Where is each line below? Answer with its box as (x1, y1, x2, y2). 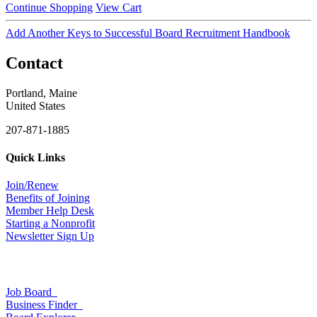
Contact (6, 53, 63, 72)
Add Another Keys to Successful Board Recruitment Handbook (6, 27, 290, 40)
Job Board (6, 285, 57, 298)
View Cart (96, 1, 142, 14)
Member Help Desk (6, 204, 94, 217)
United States (6, 99, 65, 112)
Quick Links (6, 151, 65, 164)
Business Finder (6, 298, 83, 311)
